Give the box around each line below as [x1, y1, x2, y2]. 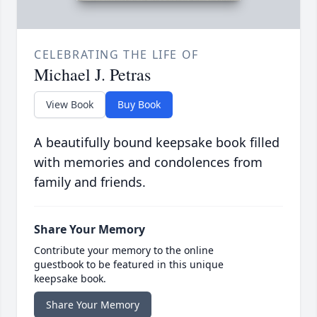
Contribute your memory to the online [34, 243, 214, 258]
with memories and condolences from [34, 154, 263, 171]
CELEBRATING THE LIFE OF [34, 47, 199, 63]
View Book [46, 98, 93, 112]
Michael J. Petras [34, 63, 151, 86]
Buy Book [117, 98, 161, 112]
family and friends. [34, 173, 146, 191]
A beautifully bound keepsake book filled [34, 134, 279, 151]
